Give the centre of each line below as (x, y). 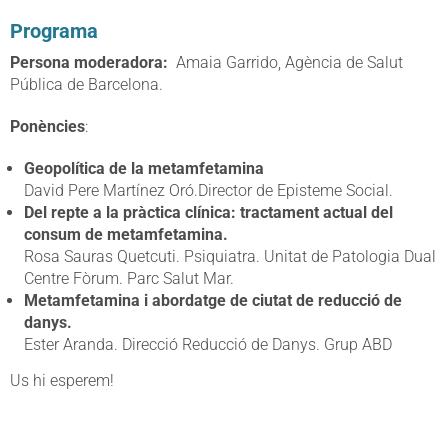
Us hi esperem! (62, 381)
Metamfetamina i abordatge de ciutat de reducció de (213, 301)
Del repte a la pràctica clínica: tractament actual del (208, 213)
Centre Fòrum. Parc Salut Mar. (129, 279)
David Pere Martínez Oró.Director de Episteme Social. (208, 191)
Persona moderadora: (89, 63)
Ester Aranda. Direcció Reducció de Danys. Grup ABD (208, 345)
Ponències (47, 127)
